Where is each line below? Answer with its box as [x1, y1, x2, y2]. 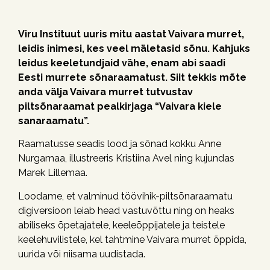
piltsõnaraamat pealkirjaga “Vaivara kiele [18, 100, 222, 112]
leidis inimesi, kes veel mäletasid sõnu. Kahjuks [18, 42, 250, 54]
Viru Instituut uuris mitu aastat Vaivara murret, [18, 28, 244, 40]
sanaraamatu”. [18, 115, 89, 127]
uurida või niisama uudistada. [18, 248, 145, 260]
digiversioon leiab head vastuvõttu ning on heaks [18, 204, 234, 216]
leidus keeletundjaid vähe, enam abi [18, 57, 199, 69]
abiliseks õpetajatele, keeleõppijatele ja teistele [18, 219, 225, 231]
